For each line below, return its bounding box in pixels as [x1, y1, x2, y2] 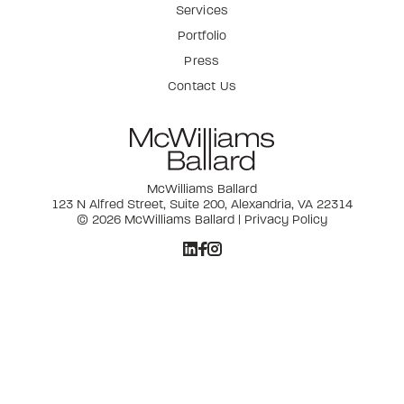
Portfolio [177, 27, 227, 43]
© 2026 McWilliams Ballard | [77, 211, 244, 227]
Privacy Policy [244, 211, 327, 227]
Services [175, 2, 229, 18]
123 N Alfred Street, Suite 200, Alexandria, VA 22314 [51, 196, 353, 212]
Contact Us [167, 78, 237, 94]
